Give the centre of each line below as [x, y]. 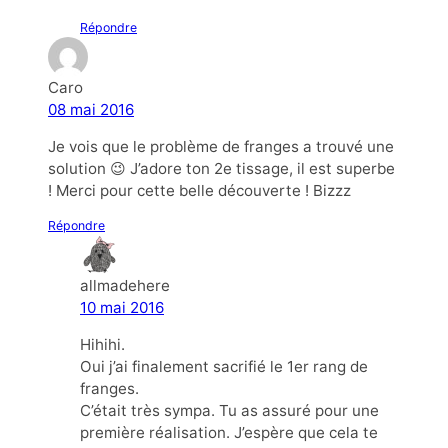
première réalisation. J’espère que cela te [229, 433]
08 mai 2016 [91, 109]
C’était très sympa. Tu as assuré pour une [229, 411]
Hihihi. [102, 345]
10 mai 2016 [122, 307]
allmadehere [125, 285]
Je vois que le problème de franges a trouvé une [221, 146]
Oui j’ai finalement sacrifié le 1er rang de [224, 367]
